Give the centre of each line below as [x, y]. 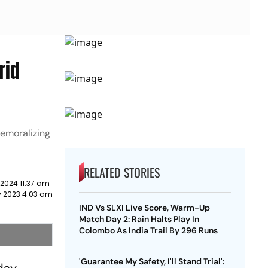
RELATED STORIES [121, 172]
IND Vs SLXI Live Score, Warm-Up [144, 208]
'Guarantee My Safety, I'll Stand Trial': [151, 261]
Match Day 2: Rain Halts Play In [139, 219]
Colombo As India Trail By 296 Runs [148, 230]
